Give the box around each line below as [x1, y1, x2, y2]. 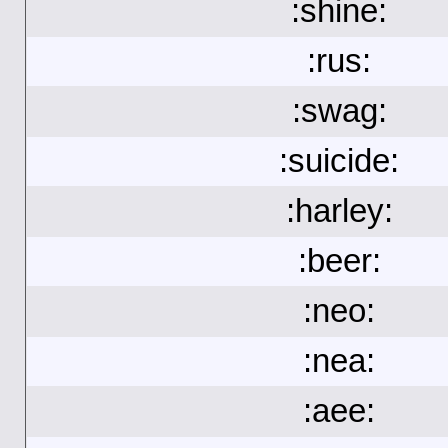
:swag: [291, 93, 387, 129]
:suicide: [279, 143, 399, 179]
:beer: [297, 243, 381, 279]
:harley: [285, 193, 393, 229]
